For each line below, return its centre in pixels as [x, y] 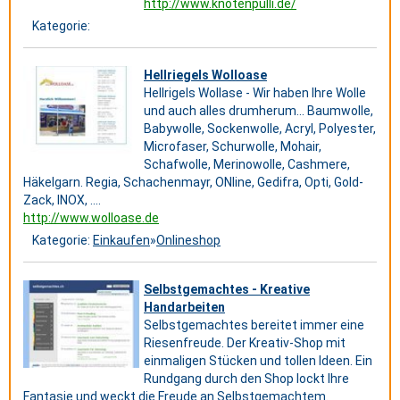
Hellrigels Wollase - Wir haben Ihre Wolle [255, 93]
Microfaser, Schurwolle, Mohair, [233, 146]
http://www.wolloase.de [91, 218]
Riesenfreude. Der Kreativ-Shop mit [245, 343]
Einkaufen [121, 240]
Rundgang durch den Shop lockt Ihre [246, 379]
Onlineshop [188, 240]
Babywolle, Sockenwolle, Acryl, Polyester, [260, 129]
